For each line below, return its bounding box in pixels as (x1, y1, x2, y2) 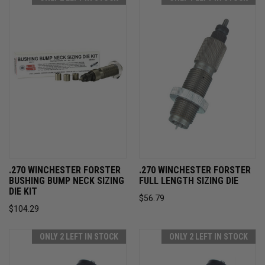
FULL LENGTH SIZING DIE (138, 174, 238, 186)
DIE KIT (9, 185, 37, 197)
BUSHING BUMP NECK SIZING (9, 174, 124, 186)
